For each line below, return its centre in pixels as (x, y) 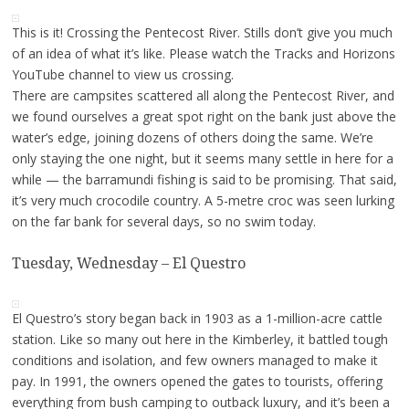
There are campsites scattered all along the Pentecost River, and (203, 95)
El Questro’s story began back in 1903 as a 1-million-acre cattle (197, 319)
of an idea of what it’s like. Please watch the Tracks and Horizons (203, 53)
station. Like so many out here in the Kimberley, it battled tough (199, 340)
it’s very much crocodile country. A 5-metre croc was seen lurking (203, 200)
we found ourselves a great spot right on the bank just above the (204, 116)
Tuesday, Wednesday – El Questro (128, 263)
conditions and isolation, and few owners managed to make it (194, 361)
